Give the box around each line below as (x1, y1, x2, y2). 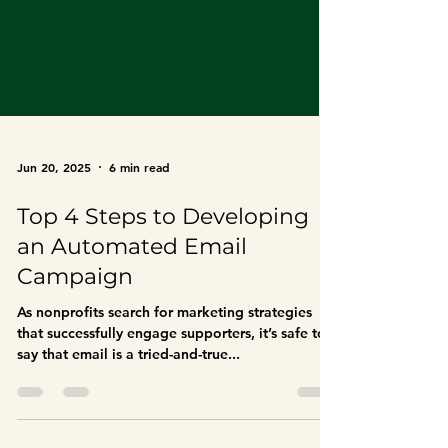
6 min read (109, 231, 170, 247)
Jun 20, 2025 (17, 231, 91, 247)
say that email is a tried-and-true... (17, 417, 240, 435)
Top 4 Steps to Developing (17, 275, 309, 302)
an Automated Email (17, 305, 247, 332)
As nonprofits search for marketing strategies (17, 375, 177, 393)
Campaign (17, 335, 133, 362)
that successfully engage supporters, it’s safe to (17, 396, 326, 414)
